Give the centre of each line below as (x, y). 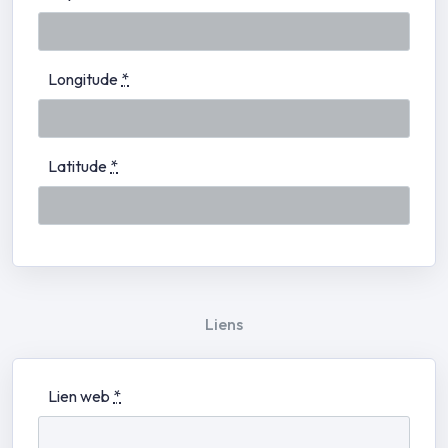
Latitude (79, 166)
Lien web (80, 396)
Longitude (84, 79)
